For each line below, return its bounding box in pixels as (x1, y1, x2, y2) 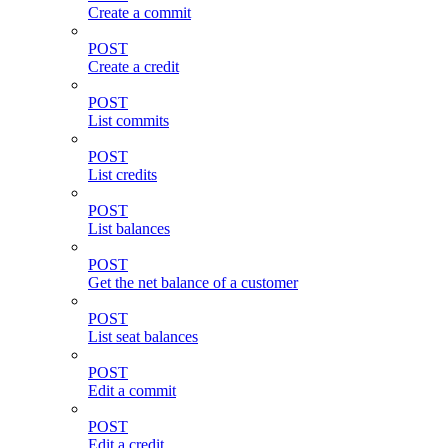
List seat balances (88, 328, 198, 346)
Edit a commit (88, 382, 176, 400)
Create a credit (88, 58, 179, 76)
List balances (88, 220, 170, 238)
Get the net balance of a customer (88, 274, 298, 292)
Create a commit (88, 4, 191, 22)
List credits (88, 166, 157, 184)
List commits (88, 112, 169, 130)
